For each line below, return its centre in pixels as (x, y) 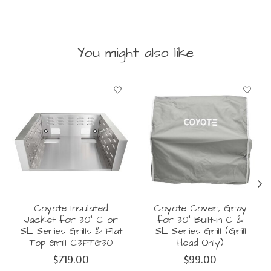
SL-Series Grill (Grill (200, 231)
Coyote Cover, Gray (200, 208)
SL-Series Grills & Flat (71, 231)
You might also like (135, 52)
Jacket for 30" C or (71, 220)
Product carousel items (64, 85)
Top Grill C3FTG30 (71, 243)
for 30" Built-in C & (200, 220)
